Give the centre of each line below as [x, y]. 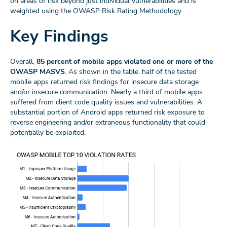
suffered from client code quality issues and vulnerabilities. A [106, 102]
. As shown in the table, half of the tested [131, 72]
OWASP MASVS [37, 72]
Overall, [23, 62]
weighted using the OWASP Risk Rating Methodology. [96, 11]
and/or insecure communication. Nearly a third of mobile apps [106, 92]
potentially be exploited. [48, 133]
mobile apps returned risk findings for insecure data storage [104, 82]
